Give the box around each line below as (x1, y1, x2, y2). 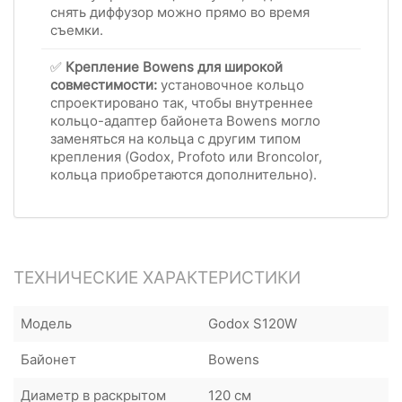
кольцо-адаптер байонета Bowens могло (50, 112, 320, 129)
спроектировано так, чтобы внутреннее (50, 94, 313, 111)
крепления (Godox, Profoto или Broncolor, (50, 148, 322, 165)
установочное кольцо (157, 76, 304, 93)
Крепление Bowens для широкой (66, 58, 283, 75)
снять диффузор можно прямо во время (50, 4, 310, 21)
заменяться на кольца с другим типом (50, 130, 301, 147)
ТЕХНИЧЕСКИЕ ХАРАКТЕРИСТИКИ (13, 267, 301, 288)
